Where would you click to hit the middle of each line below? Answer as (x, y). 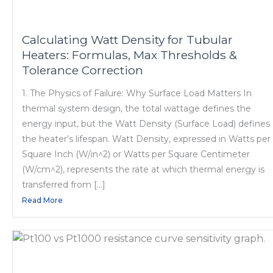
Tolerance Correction (83, 70)
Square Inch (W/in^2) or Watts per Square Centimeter (136, 154)
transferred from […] (64, 185)
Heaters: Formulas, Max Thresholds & (129, 55)
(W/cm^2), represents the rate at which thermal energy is (143, 170)
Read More (42, 200)
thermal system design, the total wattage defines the (136, 109)
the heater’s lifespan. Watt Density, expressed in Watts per (146, 139)
